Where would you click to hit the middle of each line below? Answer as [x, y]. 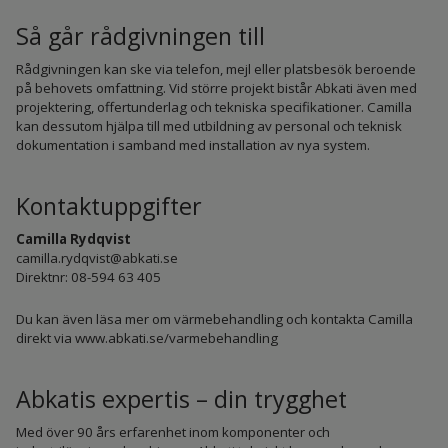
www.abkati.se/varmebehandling [176, 337]
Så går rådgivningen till [140, 35]
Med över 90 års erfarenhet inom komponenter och [172, 432]
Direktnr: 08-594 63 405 [88, 277]
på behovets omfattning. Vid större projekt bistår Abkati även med [216, 87]
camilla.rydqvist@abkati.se [96, 258]
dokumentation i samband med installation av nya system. [192, 144]
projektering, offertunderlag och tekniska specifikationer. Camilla [213, 106]
